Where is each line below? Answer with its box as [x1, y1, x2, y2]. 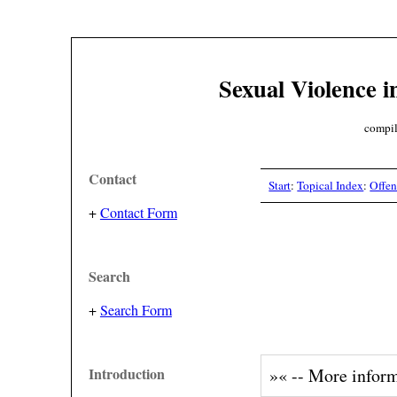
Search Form [99, 300, 172, 319]
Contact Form [99, 203, 177, 222]
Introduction [88, 363, 165, 384]
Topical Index [297, 177, 364, 194]
